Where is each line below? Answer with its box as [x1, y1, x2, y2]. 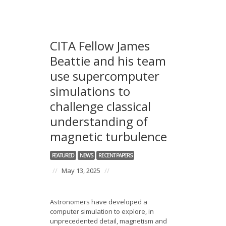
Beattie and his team [50, 52, 166, 69]
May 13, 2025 [62, 166, 100, 175]
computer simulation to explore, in [50, 207, 154, 216]
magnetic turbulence [50, 128, 167, 145]
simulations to [50, 83, 130, 99]
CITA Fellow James [50, 37, 150, 54]
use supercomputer [50, 68, 159, 84]
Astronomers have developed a [50, 197, 147, 206]
